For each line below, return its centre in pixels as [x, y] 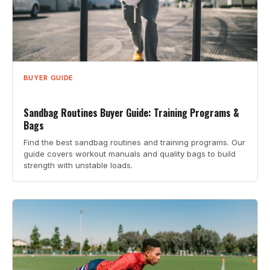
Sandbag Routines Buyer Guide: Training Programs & [131, 112]
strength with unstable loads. [78, 165]
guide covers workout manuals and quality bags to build [129, 153]
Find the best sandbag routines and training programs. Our [134, 142]
